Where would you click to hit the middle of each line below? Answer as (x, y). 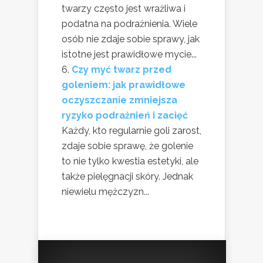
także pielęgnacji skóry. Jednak (127, 176)
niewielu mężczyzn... (105, 192)
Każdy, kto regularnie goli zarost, (131, 131)
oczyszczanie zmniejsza (119, 100)
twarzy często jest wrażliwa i (124, 9)
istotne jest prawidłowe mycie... (129, 54)
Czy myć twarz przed (122, 70)
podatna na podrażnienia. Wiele (129, 24)
